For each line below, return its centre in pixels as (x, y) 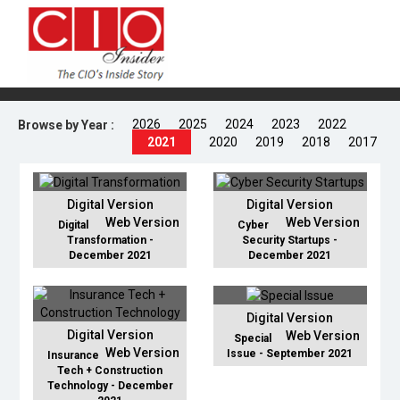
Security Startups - (290, 241)
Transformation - (110, 241)
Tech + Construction (110, 371)
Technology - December (110, 386)
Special (253, 339)
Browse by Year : (66, 125)
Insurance (73, 356)
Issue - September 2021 (290, 354)
